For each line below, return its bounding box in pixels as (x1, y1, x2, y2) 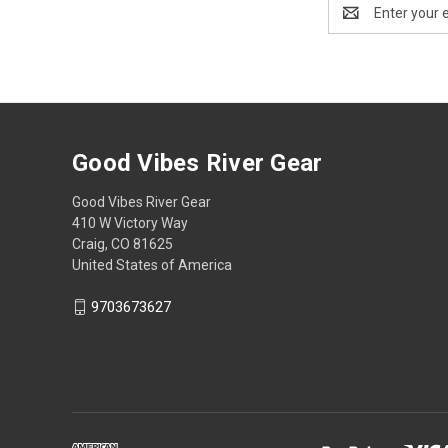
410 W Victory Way (72, 214, 188, 231)
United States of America (72, 256, 232, 273)
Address (328, 14, 381, 31)
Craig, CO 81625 (72, 235, 173, 252)
